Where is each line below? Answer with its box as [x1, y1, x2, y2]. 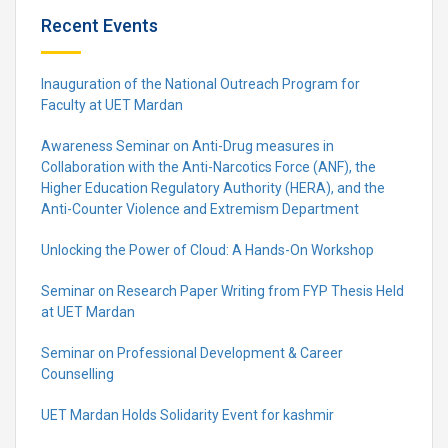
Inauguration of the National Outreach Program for [41, 76, 360, 92]
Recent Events [41, 15, 158, 36]
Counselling [41, 366, 114, 382]
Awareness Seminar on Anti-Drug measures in [41, 138, 334, 154]
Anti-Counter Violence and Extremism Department [41, 201, 359, 217]
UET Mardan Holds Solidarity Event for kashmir [41, 407, 334, 423]
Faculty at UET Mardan [41, 97, 183, 113]
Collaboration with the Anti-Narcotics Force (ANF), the [41, 159, 376, 175]
